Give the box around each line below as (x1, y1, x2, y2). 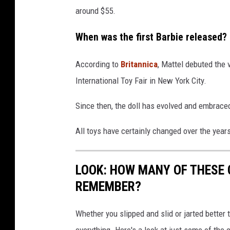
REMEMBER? (75, 178, 141, 194)
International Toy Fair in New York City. (75, 75, 206, 86)
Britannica (121, 59, 158, 69)
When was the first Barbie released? (75, 31, 227, 43)
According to (75, 59, 121, 69)
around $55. (75, 5, 116, 16)
